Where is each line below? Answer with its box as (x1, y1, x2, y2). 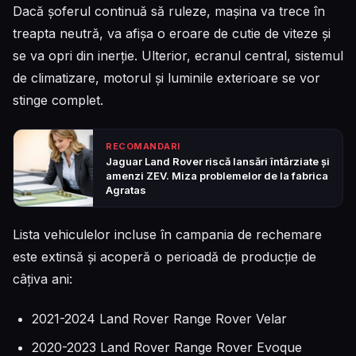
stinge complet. (13, 91, 103, 108)
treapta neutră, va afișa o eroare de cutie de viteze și (13, 25, 331, 41)
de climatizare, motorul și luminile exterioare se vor (13, 69, 320, 86)
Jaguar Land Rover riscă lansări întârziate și (106, 154, 330, 168)
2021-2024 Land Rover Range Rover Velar (32, 311, 287, 327)
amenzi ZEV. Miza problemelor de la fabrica (106, 168, 328, 182)
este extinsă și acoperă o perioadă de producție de (13, 248, 316, 265)
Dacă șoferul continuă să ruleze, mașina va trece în (13, 2, 325, 19)
